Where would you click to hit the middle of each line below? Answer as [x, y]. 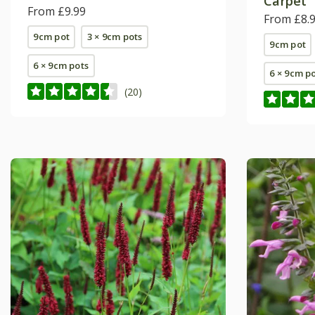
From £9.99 [57, 12]
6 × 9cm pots [61, 66]
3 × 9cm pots [115, 37]
